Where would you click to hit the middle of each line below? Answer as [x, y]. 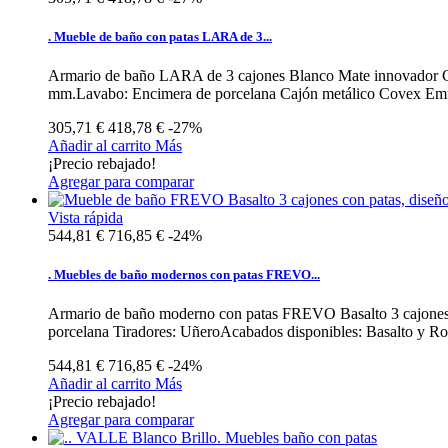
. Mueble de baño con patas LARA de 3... [160, 36]
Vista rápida [85, 217]
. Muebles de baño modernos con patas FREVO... [184, 275]
